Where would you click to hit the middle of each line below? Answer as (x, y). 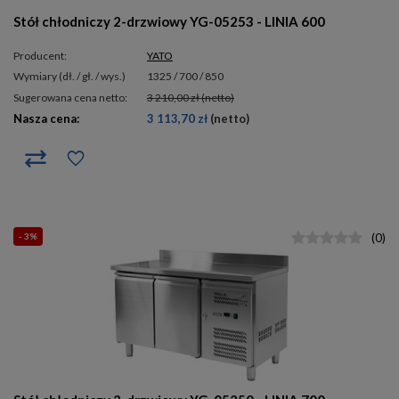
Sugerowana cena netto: (73, 97)
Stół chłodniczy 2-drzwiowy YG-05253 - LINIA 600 (169, 22)
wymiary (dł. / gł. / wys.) (75, 77)
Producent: (43, 55)
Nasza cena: (51, 119)
